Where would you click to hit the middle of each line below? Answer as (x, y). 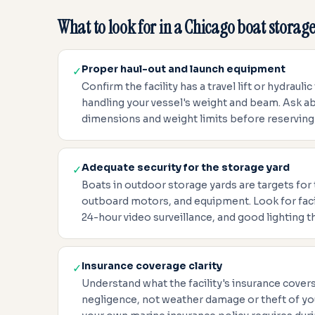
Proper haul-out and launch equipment (184, 69)
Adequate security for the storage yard (186, 167)
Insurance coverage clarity (152, 266)
